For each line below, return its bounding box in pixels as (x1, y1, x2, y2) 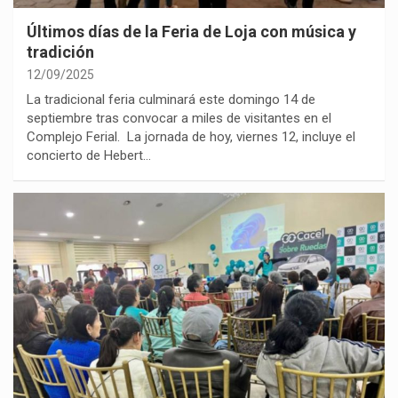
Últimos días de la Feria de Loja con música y (27, 21, 356, 41)
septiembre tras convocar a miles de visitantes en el (27, 109, 331, 126)
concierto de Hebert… (27, 147, 151, 163)
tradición (27, 42, 94, 61)
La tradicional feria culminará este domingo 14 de (27, 91, 315, 107)
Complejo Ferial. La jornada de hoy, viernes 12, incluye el (27, 128, 355, 145)
